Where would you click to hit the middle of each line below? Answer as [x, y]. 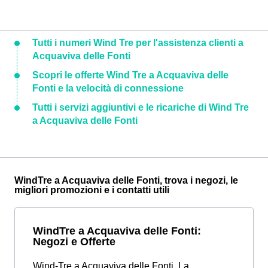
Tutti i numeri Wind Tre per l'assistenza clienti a [138, 42]
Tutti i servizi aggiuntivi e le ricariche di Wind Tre [141, 107]
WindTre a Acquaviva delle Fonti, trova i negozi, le [126, 180]
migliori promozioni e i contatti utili [92, 190]
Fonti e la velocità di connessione [108, 88]
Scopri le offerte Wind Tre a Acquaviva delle [130, 75]
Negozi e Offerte [74, 241]
